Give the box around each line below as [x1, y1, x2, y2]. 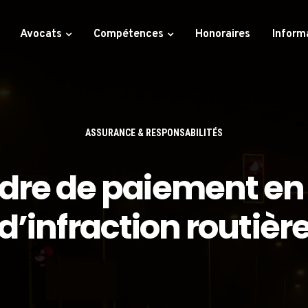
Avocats [20, 27, 63, 41]
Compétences [93, 27, 164, 41]
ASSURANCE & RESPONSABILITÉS [85, 127, 223, 138]
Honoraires [195, 27, 251, 41]
